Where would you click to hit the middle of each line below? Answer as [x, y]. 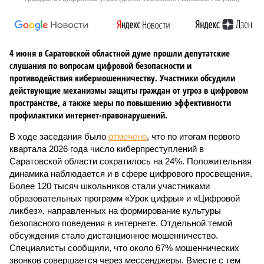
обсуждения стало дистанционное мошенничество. [114, 235]
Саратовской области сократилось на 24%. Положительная [131, 161]
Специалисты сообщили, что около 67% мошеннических [124, 248]
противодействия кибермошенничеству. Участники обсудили [122, 78]
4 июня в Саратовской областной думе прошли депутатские [120, 53]
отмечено [128, 136]
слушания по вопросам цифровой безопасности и [100, 65]
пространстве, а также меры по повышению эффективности [120, 103]
